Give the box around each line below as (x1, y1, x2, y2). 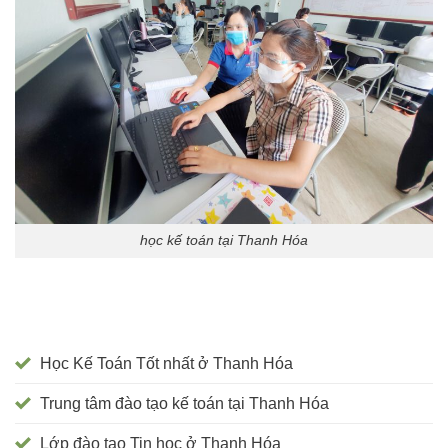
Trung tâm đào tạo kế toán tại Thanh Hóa (40, 395, 329, 413)
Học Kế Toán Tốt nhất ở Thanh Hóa (40, 355, 293, 373)
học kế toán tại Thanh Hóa (140, 232, 308, 249)
